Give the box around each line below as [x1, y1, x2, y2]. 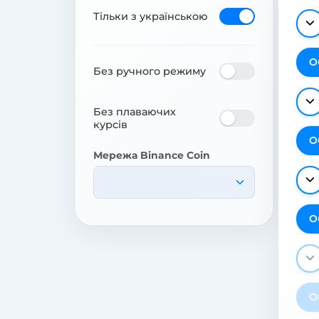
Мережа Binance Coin [93, 148, 210, 162]
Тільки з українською [93, 9, 208, 23]
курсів [93, 117, 127, 131]
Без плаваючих [93, 105, 176, 118]
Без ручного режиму [93, 64, 206, 78]
